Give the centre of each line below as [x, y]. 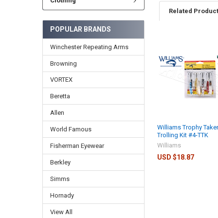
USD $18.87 [176, 157]
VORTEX [61, 80]
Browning [63, 63]
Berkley [60, 163]
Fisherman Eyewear [77, 146]
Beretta [60, 96]
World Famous [71, 129]
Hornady [62, 196]
